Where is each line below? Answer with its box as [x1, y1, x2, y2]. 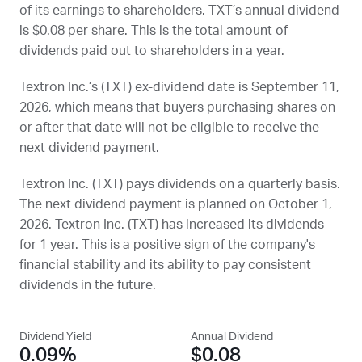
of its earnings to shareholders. [19, 4, 208, 17]
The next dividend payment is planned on [19, 198, 268, 211]
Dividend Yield [19, 331, 91, 343]
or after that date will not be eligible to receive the [19, 121, 319, 134]
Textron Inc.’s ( [19, 81, 104, 94]
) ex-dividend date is [128, 81, 251, 94]
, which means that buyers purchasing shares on [48, 101, 335, 114]
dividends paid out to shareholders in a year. [19, 44, 284, 57]
